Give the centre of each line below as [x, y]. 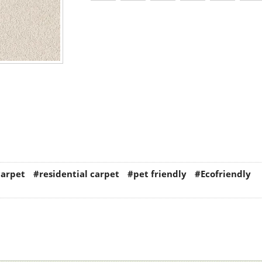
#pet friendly [157, 174]
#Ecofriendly [223, 174]
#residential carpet [76, 174]
